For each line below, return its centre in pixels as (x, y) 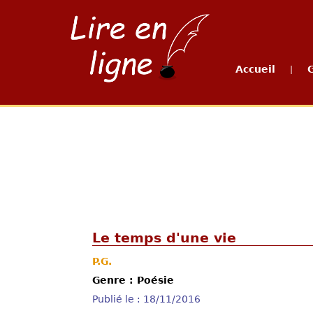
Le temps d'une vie (164, 238)
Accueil (255, 69)
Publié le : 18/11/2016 (146, 299)
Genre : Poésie (133, 280)
